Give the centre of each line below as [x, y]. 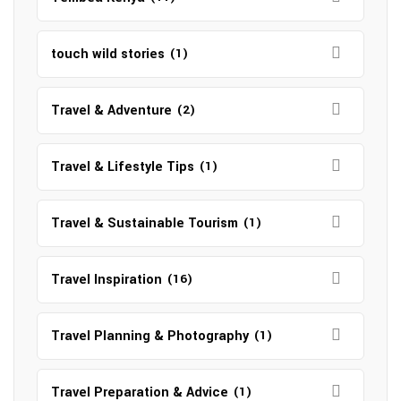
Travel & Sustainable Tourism [145, 223]
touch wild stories [108, 54]
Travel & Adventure [111, 111]
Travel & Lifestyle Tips [123, 167]
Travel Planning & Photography [150, 336]
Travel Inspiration [107, 280]
